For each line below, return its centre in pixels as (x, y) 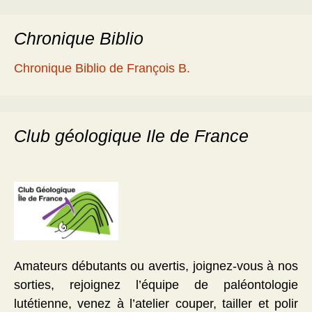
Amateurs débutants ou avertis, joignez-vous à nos (156, 266)
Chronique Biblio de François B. (102, 68)
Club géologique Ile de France (131, 136)
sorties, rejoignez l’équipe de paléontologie (156, 285)
